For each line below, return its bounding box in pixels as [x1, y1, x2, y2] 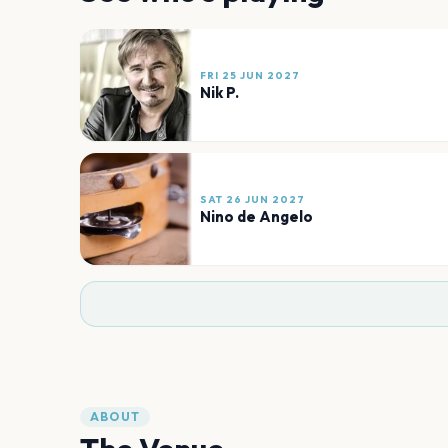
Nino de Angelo [200, 206, 313, 226]
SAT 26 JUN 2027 [200, 192, 305, 206]
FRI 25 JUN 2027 [200, 68, 300, 82]
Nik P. [200, 82, 239, 102]
